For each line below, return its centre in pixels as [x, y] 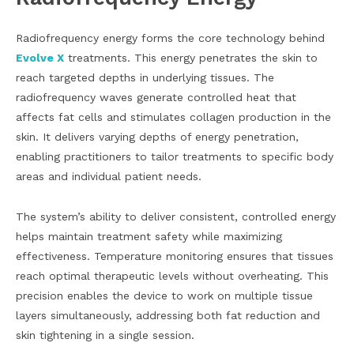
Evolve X [40, 58]
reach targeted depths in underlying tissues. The [145, 78]
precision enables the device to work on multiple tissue [164, 296]
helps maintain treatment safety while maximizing [149, 237]
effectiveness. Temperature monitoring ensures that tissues [175, 256]
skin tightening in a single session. [105, 335]
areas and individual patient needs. [109, 177]
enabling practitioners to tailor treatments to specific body [175, 157]
